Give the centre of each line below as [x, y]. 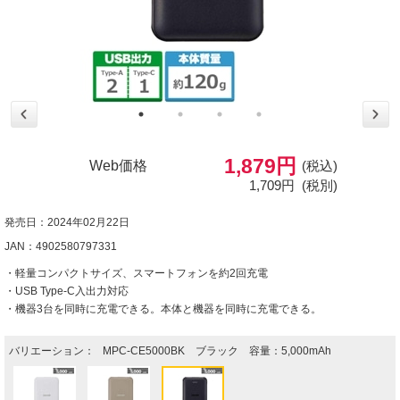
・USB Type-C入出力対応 [67, 292]
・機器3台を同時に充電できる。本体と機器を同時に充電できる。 [163, 309]
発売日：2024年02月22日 [67, 223]
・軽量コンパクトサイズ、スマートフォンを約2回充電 [136, 274]
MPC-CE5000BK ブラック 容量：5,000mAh [217, 351]
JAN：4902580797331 [61, 247]
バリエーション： [52, 351]
